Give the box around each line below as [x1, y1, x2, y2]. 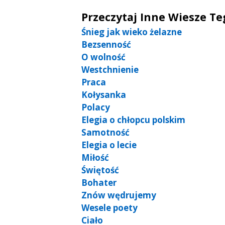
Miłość [81, 151, 109, 163]
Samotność [81, 126, 130, 138]
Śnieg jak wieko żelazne [81, 26, 182, 38]
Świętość [81, 164, 119, 176]
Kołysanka [81, 88, 126, 100]
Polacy [81, 101, 110, 113]
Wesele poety [81, 201, 138, 213]
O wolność [81, 51, 126, 63]
